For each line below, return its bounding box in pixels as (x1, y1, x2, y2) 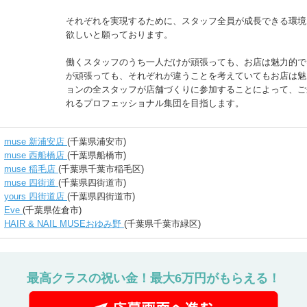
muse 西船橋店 (4, 150, 67, 160)
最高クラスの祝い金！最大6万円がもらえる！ (27, 271, 280, 285)
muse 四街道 (4, 177, 58, 188)
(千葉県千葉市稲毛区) (58, 164, 144, 174)
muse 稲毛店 (4, 164, 58, 174)
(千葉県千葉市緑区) (124, 219, 201, 229)
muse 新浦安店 (4, 136, 67, 147)
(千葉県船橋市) (67, 150, 126, 160)
